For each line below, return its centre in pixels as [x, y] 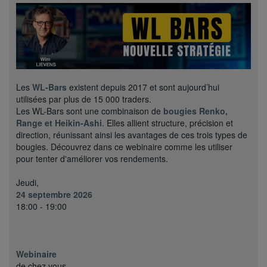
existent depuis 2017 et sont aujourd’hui [143, 87]
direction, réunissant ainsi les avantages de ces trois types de [132, 134]
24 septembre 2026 [54, 194]
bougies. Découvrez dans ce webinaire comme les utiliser [124, 146]
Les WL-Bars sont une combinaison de [90, 111]
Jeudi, [27, 182]
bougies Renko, [195, 111]
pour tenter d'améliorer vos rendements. [92, 158]
